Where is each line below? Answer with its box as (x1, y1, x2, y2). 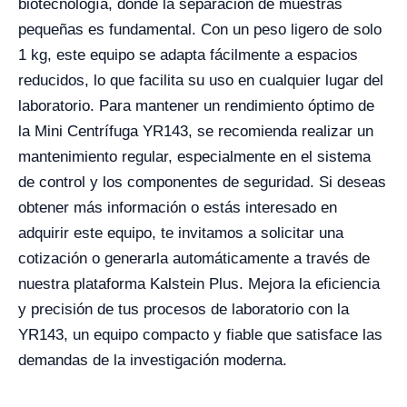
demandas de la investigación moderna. (18, 352, 287, 370)
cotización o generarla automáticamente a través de (18, 250, 370, 268)
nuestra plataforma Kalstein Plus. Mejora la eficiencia (18, 275, 380, 293)
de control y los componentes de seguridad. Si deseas (18, 174, 386, 192)
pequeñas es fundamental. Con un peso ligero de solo (18, 21, 382, 39)
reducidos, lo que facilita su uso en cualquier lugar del (18, 72, 383, 90)
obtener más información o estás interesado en (18, 199, 337, 217)
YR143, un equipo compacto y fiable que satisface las (18, 326, 382, 344)
